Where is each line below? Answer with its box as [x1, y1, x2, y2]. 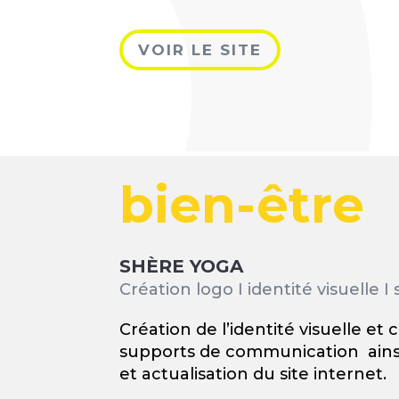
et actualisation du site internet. [119, 363, 387, 384]
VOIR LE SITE [138, 41, 263, 60]
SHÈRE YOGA [119, 255, 244, 278]
